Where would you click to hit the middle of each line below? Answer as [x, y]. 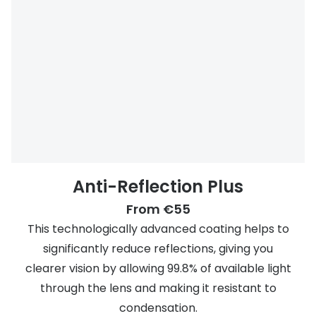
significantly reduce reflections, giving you [158, 249]
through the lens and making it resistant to [158, 288]
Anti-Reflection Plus [158, 187]
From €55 [158, 209]
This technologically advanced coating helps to [158, 229]
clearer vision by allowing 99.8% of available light [158, 269]
